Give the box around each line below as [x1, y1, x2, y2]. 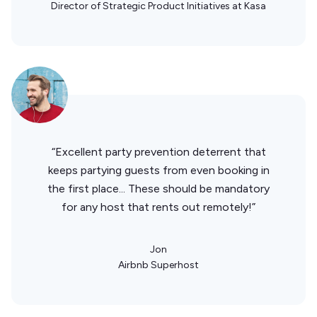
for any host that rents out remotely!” [62, 200, 255, 214]
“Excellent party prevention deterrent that [51, 144, 266, 158]
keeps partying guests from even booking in [47, 163, 270, 177]
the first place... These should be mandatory [47, 181, 270, 195]
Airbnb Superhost [118, 258, 199, 271]
